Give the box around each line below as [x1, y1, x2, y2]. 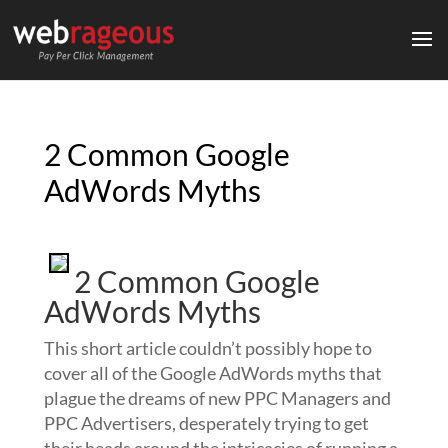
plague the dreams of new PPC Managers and [43, 387, 391, 409]
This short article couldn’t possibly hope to [43, 337, 372, 359]
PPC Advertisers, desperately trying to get [43, 412, 369, 434]
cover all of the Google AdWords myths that [43, 362, 382, 384]
